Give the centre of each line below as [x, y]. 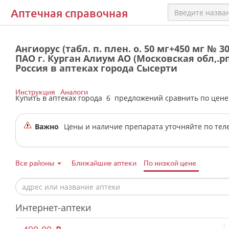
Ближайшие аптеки [104, 163]
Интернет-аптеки [53, 208]
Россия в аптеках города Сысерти [96, 68]
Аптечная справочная [69, 13]
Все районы [36, 163]
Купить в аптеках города [61, 98]
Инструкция [35, 91]
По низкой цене [170, 163]
